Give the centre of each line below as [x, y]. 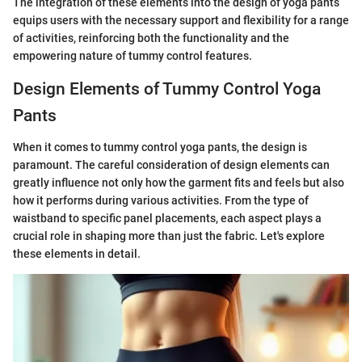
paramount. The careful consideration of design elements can [171, 164]
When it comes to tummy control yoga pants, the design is [160, 147]
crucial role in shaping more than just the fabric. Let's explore [169, 236]
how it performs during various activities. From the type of [161, 200]
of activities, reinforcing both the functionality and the [151, 38]
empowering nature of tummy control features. [133, 56]
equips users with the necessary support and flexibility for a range [181, 21]
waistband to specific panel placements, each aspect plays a [167, 218]
